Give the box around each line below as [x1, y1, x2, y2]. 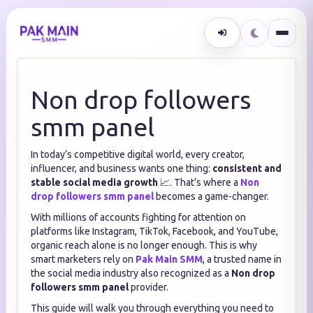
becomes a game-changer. [154, 191, 269, 202]
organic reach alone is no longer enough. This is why [31, 240, 257, 251]
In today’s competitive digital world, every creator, [31, 149, 245, 160]
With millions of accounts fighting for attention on [31, 212, 246, 223]
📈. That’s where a [158, 177, 240, 188]
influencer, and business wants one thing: [31, 163, 212, 174]
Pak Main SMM [136, 254, 203, 265]
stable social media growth [31, 177, 158, 188]
